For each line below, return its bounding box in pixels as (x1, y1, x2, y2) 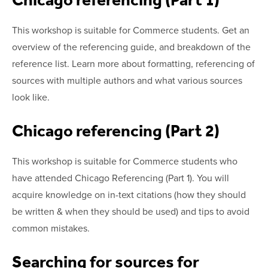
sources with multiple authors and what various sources (12, 74, 242, 87)
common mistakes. (12, 221, 90, 235)
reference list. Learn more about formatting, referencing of (12, 57, 255, 71)
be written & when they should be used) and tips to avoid (12, 205, 249, 218)
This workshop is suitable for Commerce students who (12, 154, 237, 168)
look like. (12, 90, 50, 104)
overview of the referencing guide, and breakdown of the (12, 40, 251, 54)
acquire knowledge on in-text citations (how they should (12, 188, 246, 202)
